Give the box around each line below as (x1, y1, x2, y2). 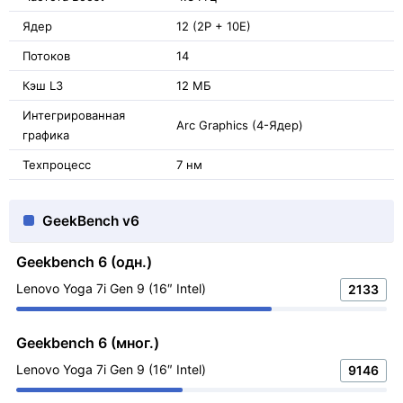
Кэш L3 (22, 78, 63, 93)
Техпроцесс (22, 157, 91, 172)
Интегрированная (22, 108, 125, 122)
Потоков (22, 49, 70, 63)
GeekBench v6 (42, 212, 139, 229)
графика (22, 128, 69, 142)
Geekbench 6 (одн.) (16, 253, 152, 271)
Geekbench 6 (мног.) (16, 334, 159, 352)
